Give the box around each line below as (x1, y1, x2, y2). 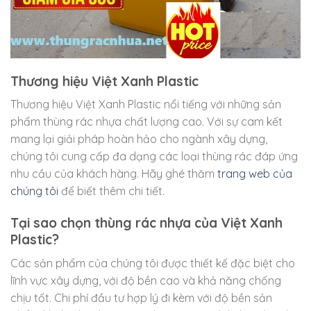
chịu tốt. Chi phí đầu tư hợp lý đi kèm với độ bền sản (10, 290, 272, 305)
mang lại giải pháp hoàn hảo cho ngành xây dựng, (10, 132, 267, 146)
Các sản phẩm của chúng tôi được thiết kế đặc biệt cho (10, 255, 295, 270)
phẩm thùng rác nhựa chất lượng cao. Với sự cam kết (10, 115, 283, 129)
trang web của (217, 167, 292, 181)
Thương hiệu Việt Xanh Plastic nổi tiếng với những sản (10, 97, 281, 112)
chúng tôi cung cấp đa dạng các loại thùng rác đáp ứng (10, 149, 298, 164)
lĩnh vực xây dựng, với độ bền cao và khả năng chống (10, 273, 281, 287)
